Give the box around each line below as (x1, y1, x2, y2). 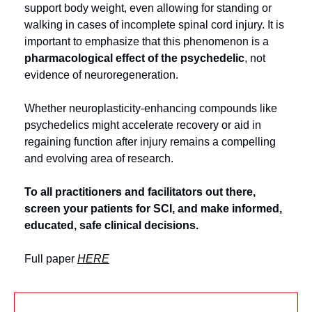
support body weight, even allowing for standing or (24, 2, 272, 14)
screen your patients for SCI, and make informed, (24, 203, 282, 214)
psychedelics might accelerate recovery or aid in (24, 119, 261, 131)
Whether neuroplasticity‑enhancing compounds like (24, 102, 277, 114)
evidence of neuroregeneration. (24, 69, 178, 81)
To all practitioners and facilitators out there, (24, 186, 256, 198)
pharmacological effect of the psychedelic (24, 52, 244, 64)
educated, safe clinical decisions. (24, 219, 198, 231)
